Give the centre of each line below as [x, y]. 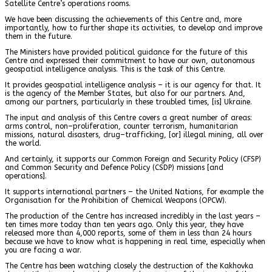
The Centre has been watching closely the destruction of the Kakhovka [129, 266]
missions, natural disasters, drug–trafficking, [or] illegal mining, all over [134, 134]
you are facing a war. [43, 250]
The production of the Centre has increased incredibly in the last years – [133, 216]
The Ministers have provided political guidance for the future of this [126, 52]
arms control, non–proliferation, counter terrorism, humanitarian [121, 126]
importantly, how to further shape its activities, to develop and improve [134, 28]
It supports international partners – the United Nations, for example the [134, 192]
